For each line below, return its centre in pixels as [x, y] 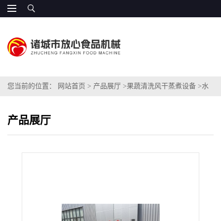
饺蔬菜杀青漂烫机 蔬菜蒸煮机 [53, 106]
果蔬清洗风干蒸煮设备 [161, 86]
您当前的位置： [33, 86]
